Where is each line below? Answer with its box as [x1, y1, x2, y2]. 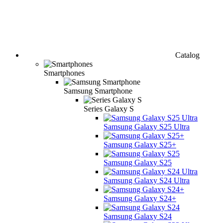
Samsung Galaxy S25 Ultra [104, 122, 190, 131]
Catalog [175, 50, 200, 59]
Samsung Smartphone [64, 86, 132, 95]
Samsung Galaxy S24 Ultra [104, 176, 190, 185]
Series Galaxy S [84, 104, 134, 113]
